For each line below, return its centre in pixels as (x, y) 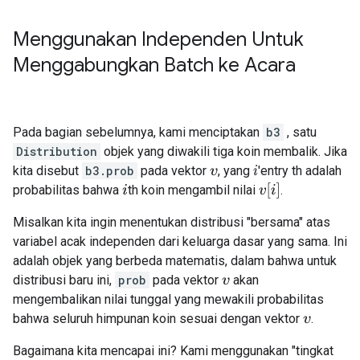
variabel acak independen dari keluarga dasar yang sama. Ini (180, 241)
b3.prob (110, 171)
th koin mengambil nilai (193, 190)
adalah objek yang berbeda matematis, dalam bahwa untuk (175, 261)
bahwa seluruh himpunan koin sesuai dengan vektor (158, 319)
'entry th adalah (300, 171)
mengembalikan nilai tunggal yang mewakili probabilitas (168, 299)
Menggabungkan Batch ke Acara (154, 65)
